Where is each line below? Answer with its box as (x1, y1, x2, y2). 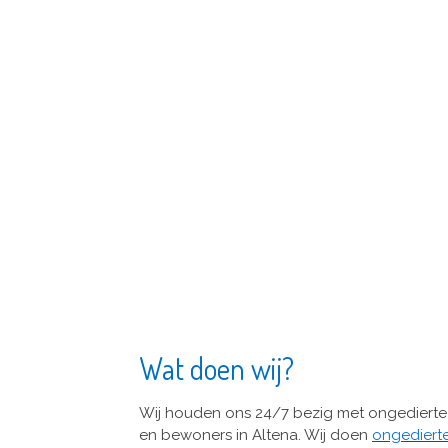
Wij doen (304, 425, 372, 444)
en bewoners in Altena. (139, 425, 304, 444)
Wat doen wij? (139, 348, 294, 387)
